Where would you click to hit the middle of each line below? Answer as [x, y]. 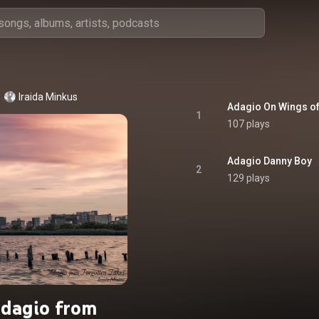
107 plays [249, 124]
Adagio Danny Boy [270, 161]
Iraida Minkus [48, 97]
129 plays [249, 178]
